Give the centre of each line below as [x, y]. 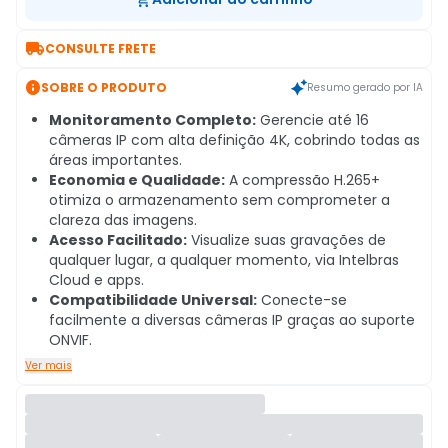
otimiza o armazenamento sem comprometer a [219, 200]
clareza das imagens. [123, 220]
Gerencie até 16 [312, 120]
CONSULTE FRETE [100, 48]
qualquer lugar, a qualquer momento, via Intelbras [224, 260]
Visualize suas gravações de [286, 240]
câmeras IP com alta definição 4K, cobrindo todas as [234, 140]
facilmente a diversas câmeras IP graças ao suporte [232, 320]
